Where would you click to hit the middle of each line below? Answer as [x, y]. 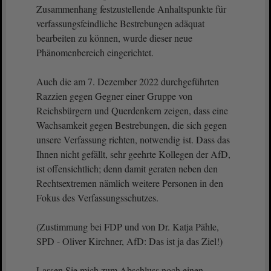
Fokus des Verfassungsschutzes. [97, 198]
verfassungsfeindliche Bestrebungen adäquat [120, 23]
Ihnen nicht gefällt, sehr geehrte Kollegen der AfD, [133, 154]
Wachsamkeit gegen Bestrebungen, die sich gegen [132, 125]
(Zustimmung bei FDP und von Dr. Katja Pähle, [128, 227]
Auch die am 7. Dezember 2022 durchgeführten [128, 81]
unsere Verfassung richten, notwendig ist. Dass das [133, 139]
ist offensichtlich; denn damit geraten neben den [127, 168]
